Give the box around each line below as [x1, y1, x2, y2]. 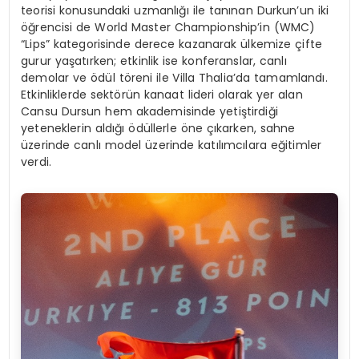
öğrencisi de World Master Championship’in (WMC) [21, 18, 316, 35]
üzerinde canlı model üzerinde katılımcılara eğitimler [21, 136, 322, 153]
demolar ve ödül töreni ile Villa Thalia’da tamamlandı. [21, 69, 328, 86]
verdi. [21, 153, 52, 170]
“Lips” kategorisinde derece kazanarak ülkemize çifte [21, 35, 322, 52]
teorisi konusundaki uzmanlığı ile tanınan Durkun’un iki [21, 2, 329, 18]
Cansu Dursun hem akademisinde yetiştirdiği [21, 103, 278, 119]
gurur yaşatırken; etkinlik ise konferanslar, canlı [21, 52, 287, 69]
